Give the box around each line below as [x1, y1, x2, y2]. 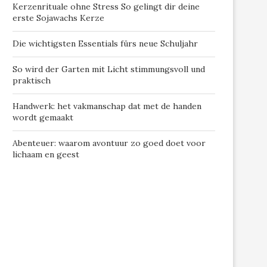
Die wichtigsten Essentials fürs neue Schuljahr [13, 38, 198, 49]
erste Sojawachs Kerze [13, 13, 104, 23]
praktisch [13, 75, 51, 86]
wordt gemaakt [13, 112, 73, 123]
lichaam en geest [13, 149, 79, 160]
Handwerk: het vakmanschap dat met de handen [13, 101, 201, 111]
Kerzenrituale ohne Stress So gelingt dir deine [13, 1, 200, 12]
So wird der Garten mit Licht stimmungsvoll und [13, 64, 205, 74]
